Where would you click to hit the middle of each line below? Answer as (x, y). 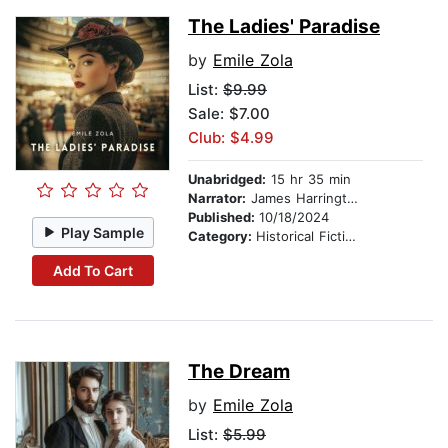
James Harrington (296, 198)
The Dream (239, 372)
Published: (223, 217)
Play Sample (103, 232)
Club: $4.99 (231, 138)
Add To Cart (92, 270)
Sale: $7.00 (229, 114)
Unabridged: (227, 179)
